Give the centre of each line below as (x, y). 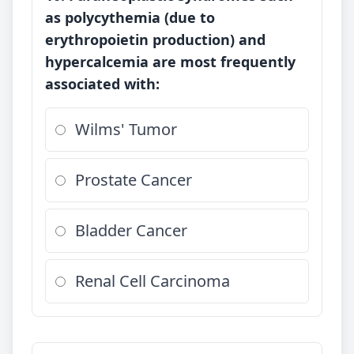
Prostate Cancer (134, 180)
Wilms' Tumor (126, 129)
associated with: (102, 84)
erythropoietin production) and (155, 40)
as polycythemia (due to (130, 17)
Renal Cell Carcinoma (153, 281)
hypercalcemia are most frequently (170, 62)
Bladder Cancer (131, 230)
